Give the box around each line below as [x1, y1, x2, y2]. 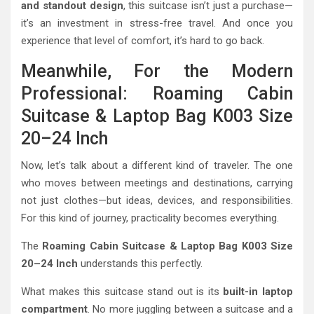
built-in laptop [223, 285, 294, 299]
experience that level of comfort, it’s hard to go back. [21, 34, 264, 48]
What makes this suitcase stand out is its [21, 285, 224, 299]
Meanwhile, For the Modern [21, 61, 293, 82]
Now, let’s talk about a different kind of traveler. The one [21, 159, 293, 172]
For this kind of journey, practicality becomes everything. [21, 212, 279, 225]
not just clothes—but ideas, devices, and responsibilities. [21, 194, 293, 207]
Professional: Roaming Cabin [21, 83, 293, 104]
